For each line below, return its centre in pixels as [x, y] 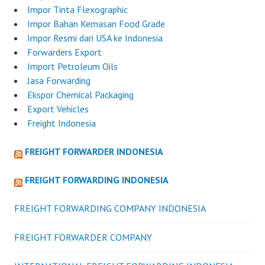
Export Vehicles [58, 109]
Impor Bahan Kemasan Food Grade [96, 23]
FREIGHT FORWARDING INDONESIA [97, 180]
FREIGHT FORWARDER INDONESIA [94, 151]
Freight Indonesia [62, 123]
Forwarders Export [64, 52]
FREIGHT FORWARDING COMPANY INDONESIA [110, 208]
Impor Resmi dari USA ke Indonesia [95, 38]
